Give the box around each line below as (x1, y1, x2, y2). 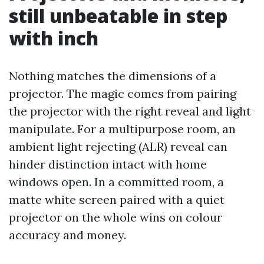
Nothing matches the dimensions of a (9, 68, 216, 83)
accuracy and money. (9, 227, 126, 242)
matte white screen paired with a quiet (9, 192, 225, 207)
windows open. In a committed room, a (9, 174, 224, 189)
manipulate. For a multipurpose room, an (9, 121, 236, 136)
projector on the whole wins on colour (9, 210, 222, 225)
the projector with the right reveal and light (9, 104, 251, 118)
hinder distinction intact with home (9, 157, 207, 171)
